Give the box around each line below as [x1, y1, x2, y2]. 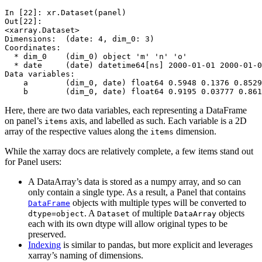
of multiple [130, 208, 174, 219]
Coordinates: [5, 43, 61, 53]
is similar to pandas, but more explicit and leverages [61, 240, 253, 250]
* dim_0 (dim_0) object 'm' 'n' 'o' [5, 52, 187, 61]
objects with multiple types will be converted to [70, 198, 246, 208]
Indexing [28, 240, 61, 250]
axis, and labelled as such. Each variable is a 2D [68, 116, 247, 126]
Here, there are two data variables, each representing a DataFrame [5, 105, 247, 116]
